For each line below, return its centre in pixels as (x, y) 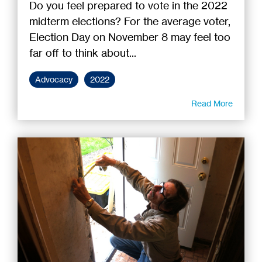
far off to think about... (83, 52)
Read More (212, 103)
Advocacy (54, 79)
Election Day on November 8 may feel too (130, 37)
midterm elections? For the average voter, (130, 21)
